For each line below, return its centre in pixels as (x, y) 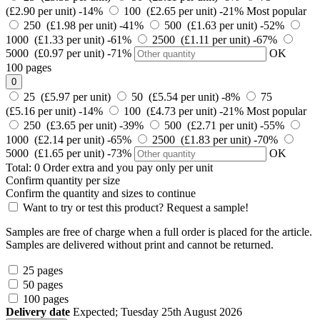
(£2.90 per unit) (42, 11)
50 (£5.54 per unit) (176, 97)
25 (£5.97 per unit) (69, 97)
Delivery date (38, 312)
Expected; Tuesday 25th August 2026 (157, 312)
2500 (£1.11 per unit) (202, 40)
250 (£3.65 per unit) (71, 126)
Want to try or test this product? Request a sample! (136, 208)
